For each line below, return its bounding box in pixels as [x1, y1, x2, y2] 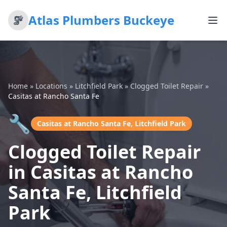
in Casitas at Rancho [8, 160, 193, 184]
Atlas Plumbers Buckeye [28, 12, 174, 28]
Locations [35, 81, 67, 91]
